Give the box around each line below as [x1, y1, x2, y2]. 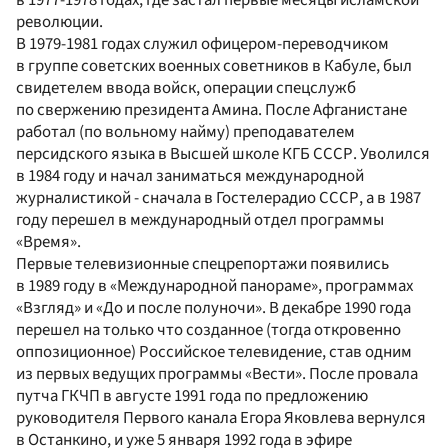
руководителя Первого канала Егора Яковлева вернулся [16, 405, 426, 430]
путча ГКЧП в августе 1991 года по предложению [16, 383, 368, 408]
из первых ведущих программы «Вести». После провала [16, 361, 418, 386]
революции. [16, 9, 103, 34]
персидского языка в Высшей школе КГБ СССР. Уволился [16, 141, 430, 166]
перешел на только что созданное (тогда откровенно [16, 317, 401, 342]
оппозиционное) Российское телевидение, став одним [16, 339, 412, 364]
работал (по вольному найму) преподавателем [16, 119, 355, 144]
